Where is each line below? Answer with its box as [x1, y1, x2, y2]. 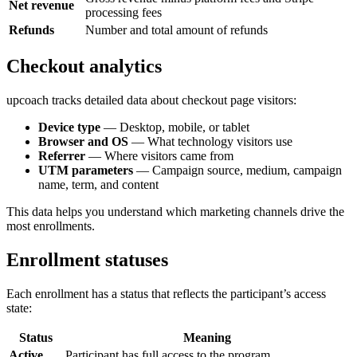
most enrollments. [6, 219, 95, 233]
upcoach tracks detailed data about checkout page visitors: [6, 93, 296, 108]
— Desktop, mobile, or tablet [100, 120, 249, 135]
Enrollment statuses [6, 249, 168, 270]
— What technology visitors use [128, 135, 292, 149]
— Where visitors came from [85, 149, 233, 163]
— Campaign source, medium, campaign [133, 163, 342, 178]
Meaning [182, 330, 231, 344]
